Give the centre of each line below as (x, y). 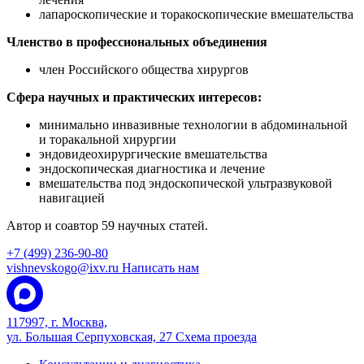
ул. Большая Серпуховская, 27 (91, 337)
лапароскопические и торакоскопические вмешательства (196, 14)
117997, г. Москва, (57, 322)
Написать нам (160, 268)
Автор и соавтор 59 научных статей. (107, 225)
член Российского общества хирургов (144, 69)
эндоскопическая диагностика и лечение (152, 169)
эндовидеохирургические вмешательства (153, 154)
